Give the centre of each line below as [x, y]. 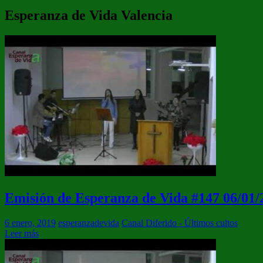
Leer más [22, 233]
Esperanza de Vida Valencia [89, 15]
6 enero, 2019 [30, 222]
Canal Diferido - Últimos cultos [180, 222]
